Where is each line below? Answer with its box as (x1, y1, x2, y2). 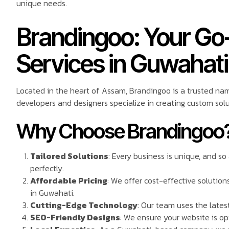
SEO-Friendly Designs (30, 211, 121, 224)
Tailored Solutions (30, 150, 109, 163)
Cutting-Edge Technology (30, 199, 138, 212)
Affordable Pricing (30, 174, 108, 187)
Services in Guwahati (16, 48, 228, 79)
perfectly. (30, 162, 64, 175)
